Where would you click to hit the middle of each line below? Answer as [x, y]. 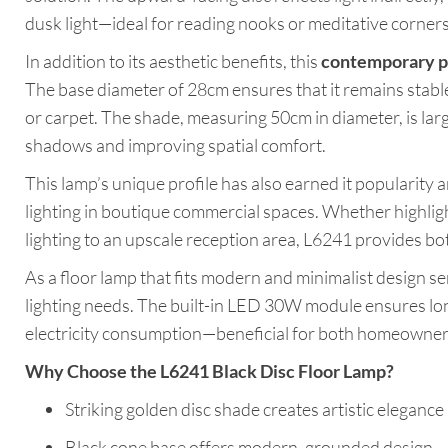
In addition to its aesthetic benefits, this [173, 61]
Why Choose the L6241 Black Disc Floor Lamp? [209, 371]
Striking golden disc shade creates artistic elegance [254, 409]
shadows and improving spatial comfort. [175, 145]
